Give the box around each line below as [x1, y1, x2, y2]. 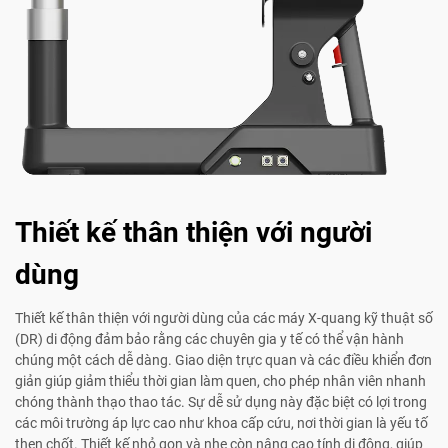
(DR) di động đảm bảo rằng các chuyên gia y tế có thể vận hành [15, 331, 404, 348]
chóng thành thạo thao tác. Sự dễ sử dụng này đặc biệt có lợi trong [15, 394, 427, 411]
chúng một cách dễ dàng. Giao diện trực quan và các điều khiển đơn [15, 352, 432, 369]
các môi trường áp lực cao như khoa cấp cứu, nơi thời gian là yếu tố [15, 415, 428, 432]
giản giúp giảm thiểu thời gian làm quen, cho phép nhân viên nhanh [15, 373, 426, 390]
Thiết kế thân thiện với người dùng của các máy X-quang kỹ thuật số [15, 310, 433, 327]
